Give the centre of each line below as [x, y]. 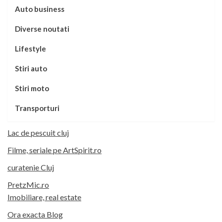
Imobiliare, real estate [44, 197]
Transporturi [37, 108]
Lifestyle [30, 49]
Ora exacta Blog [35, 215]
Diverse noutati [42, 29]
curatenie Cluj [31, 167]
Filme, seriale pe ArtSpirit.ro [55, 150]
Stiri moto [32, 88]
